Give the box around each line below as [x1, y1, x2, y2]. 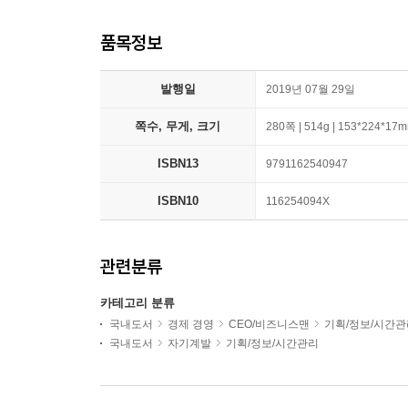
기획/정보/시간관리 [226, 337, 319, 351]
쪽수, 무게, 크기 [135, 119, 220, 134]
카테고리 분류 [100, 296, 175, 311]
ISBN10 [157, 194, 199, 209]
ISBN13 [157, 157, 199, 171]
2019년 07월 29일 [266, 83, 355, 97]
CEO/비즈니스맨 [229, 318, 310, 331]
